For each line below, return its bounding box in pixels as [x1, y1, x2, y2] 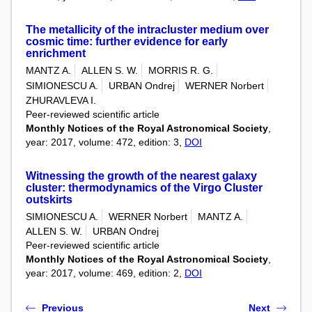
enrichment [26, 47, 86, 59]
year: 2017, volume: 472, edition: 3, [26, 136, 185, 148]
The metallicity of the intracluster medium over [26, 24, 269, 36]
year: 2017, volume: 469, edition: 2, [26, 267, 185, 279]
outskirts [26, 193, 72, 205]
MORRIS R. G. [148, 65, 213, 77]
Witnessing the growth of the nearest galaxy [26, 169, 257, 182]
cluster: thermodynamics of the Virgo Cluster [26, 181, 263, 194]
